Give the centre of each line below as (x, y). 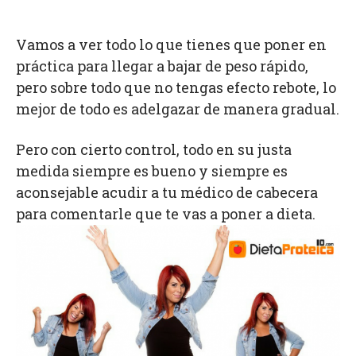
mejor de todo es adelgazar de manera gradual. (178, 109)
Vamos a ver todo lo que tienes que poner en (171, 44)
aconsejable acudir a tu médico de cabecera (167, 192)
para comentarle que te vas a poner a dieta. (166, 214)
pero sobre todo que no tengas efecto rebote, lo (176, 87)
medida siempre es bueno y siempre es (152, 171)
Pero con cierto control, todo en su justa (154, 149)
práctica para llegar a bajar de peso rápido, (162, 66)
